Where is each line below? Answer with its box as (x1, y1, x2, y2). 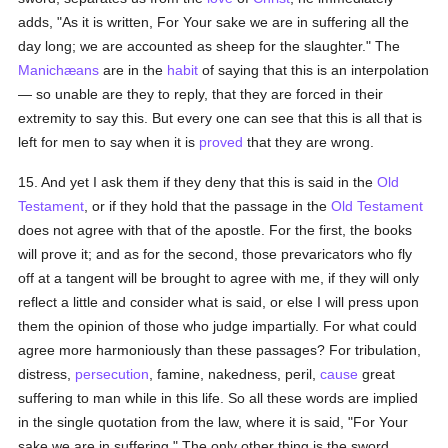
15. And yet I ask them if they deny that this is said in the (18, 174, 378, 190)
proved (199, 134, 244, 150)
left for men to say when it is (18, 134, 200, 150)
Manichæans (18, 62, 100, 78)
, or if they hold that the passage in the (84, 198, 332, 214)
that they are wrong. (243, 134, 375, 150)
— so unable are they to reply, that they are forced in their (18, 86, 384, 102)
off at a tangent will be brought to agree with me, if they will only (18, 270, 420, 286)
